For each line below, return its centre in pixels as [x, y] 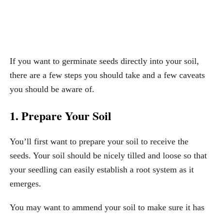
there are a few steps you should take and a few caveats [107, 75]
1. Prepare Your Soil [61, 115]
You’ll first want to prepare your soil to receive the [99, 141]
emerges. [25, 183]
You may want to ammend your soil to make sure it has [107, 207]
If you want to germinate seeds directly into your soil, [104, 61]
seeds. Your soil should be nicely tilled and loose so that [108, 155]
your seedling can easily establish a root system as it [102, 169]
